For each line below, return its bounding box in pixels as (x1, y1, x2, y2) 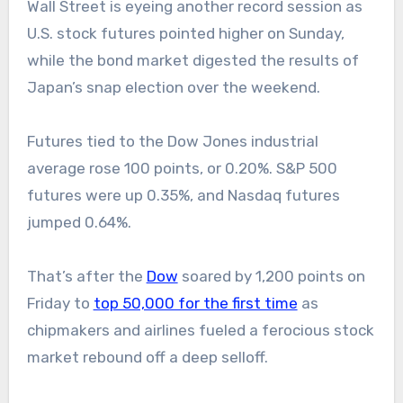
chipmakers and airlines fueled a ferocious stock (26, 321, 374, 340)
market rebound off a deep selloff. (26, 348, 268, 367)
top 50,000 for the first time (93, 294, 298, 313)
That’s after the (26, 267, 147, 286)
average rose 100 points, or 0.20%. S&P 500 (26, 159, 337, 178)
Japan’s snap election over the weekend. (26, 78, 320, 97)
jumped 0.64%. (26, 213, 135, 232)
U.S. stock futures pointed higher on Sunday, (26, 24, 345, 43)
